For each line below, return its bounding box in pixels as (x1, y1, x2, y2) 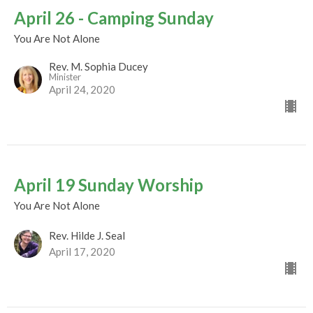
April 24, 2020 (49, 83, 115, 96)
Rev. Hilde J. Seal (49, 229, 125, 242)
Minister (49, 71, 81, 83)
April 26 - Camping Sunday (14, 8, 214, 29)
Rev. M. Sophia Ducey (49, 60, 148, 73)
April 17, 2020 (49, 245, 115, 259)
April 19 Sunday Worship (14, 175, 203, 196)
